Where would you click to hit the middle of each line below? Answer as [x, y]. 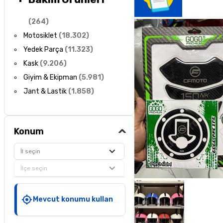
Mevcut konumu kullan [73, 199]
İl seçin [31, 151]
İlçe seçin [34, 168]
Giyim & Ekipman [51, 78]
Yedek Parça [44, 50]
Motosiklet [41, 36]
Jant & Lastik [45, 92]
